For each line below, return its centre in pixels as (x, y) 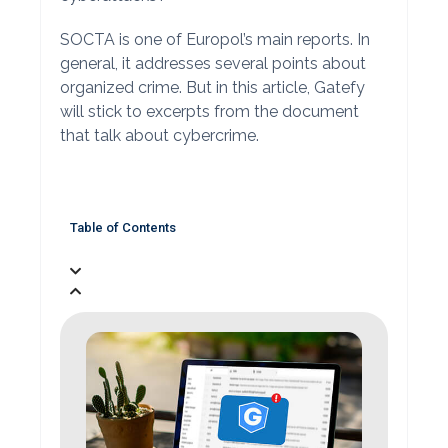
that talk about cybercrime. (159, 135)
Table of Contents (122, 227)
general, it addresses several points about (212, 63)
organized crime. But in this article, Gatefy (212, 87)
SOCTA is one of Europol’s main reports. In (214, 39)
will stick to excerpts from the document (209, 111)
